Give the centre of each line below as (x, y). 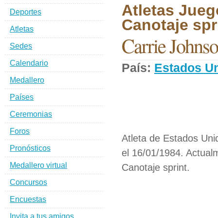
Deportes (26, 12)
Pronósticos (30, 148)
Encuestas (28, 199)
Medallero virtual (38, 165)
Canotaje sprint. (156, 167)
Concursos (28, 182)
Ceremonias (31, 114)
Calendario (29, 63)
